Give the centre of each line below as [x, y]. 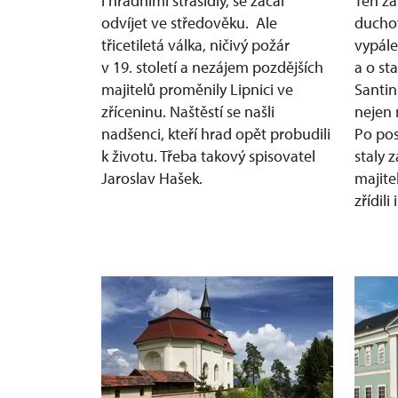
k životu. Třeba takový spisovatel [208, 156]
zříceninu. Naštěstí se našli [188, 111]
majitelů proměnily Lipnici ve [197, 89]
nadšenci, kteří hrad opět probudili [216, 134]
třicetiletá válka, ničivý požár [195, 45]
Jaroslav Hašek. [152, 178]
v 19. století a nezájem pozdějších [212, 67]
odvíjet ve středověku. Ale [189, 23]
